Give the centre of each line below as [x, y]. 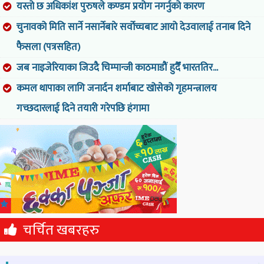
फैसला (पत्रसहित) [48, 47]
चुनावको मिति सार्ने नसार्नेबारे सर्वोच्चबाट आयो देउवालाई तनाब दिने [133, 27]
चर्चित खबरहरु [61, 230]
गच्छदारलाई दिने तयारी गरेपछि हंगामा [83, 108]
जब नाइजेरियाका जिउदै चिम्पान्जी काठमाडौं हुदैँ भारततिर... [117, 67]
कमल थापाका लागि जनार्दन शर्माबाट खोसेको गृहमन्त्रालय [117, 88]
